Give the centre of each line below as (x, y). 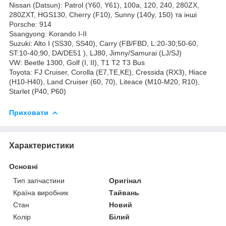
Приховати (29, 112)
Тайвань (124, 192)
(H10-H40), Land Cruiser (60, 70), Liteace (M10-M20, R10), (104, 81)
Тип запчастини (39, 180)
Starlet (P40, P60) (38, 91)
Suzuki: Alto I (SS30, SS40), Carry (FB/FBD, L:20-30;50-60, (104, 43)
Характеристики (42, 145)
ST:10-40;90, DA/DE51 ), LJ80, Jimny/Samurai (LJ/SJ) (95, 53)
